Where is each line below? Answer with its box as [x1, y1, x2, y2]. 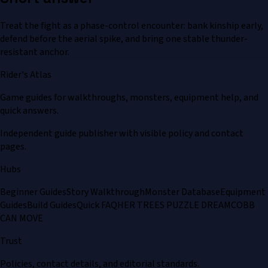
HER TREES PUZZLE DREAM [117, 199, 231, 212]
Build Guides [27, 199, 77, 212]
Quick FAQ [77, 199, 117, 212]
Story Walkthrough [66, 185, 145, 199]
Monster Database [145, 185, 220, 199]
